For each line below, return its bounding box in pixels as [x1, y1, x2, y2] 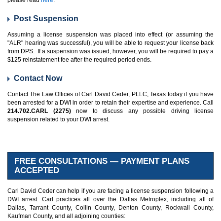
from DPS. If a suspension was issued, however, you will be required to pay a [7, 48, 214, 55]
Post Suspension [14, 14, 78, 23]
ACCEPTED [14, 166, 59, 176]
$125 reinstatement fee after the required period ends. [7, 56, 153, 64]
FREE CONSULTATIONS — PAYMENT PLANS [14, 156, 189, 166]
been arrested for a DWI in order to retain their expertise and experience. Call [7, 99, 214, 107]
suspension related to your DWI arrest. [7, 116, 110, 123]
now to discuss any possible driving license [71, 108, 214, 115]
